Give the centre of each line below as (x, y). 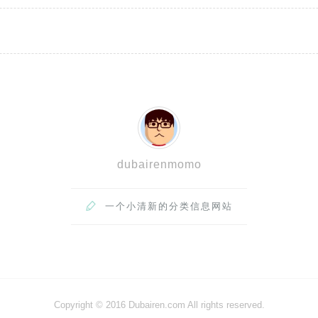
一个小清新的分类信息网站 (169, 206)
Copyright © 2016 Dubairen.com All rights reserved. (159, 305)
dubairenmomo (159, 164)
